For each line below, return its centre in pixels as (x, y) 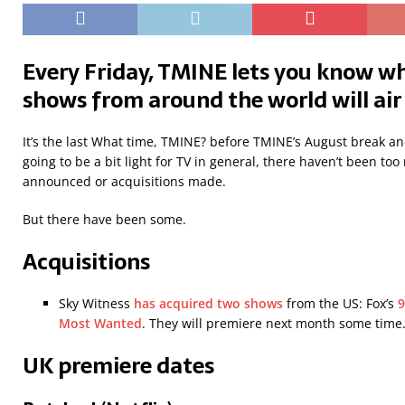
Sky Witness (96, 304)
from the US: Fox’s (340, 304)
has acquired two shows (208, 304)
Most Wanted (100, 324)
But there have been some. (104, 220)
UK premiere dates (118, 366)
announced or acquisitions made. (124, 182)
